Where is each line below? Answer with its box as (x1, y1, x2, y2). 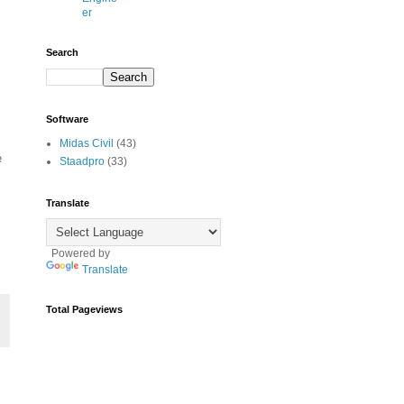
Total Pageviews (46, 303, 123, 315)
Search (46, 46, 78, 58)
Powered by (46, 246, 110, 260)
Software (46, 113, 88, 124)
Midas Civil (60, 136, 114, 150)
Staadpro (60, 154, 105, 168)
